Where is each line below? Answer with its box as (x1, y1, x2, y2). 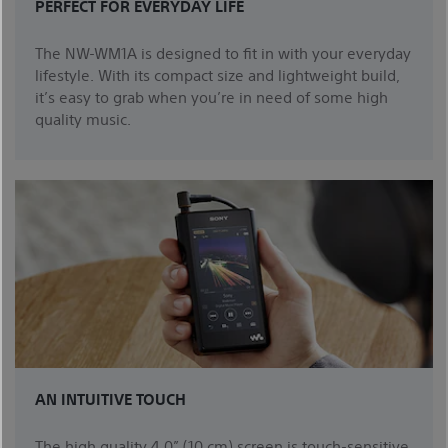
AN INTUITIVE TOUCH (35, 388, 186, 408)
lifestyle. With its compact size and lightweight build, (35, 64, 400, 84)
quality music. (35, 108, 131, 128)
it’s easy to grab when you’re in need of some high (35, 86, 388, 106)
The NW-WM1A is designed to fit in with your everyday (35, 42, 411, 62)
